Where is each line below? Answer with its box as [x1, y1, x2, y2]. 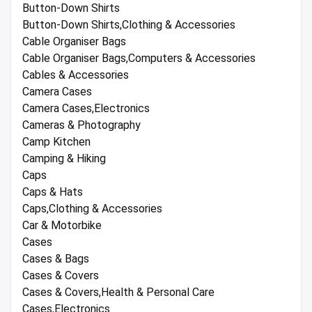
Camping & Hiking [22, 151, 106, 165]
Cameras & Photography [22, 118, 141, 132]
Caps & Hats [22, 185, 83, 198]
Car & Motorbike [22, 218, 102, 232]
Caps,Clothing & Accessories [22, 201, 162, 215]
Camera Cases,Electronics [22, 101, 150, 115]
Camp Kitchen [22, 134, 91, 148]
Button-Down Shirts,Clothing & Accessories [22, 17, 235, 31]
